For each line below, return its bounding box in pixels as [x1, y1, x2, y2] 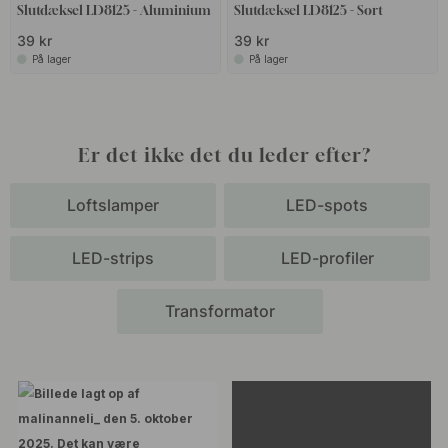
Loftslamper [67, 194, 159, 215]
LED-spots [286, 194, 368, 215]
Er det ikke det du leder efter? [77, 142, 371, 166]
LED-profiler [280, 247, 374, 268]
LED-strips [72, 247, 154, 268]
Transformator [165, 300, 275, 321]
